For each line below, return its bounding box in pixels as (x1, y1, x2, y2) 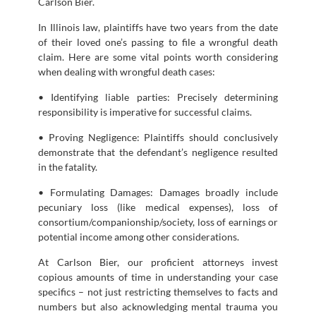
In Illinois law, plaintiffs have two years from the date (38, 20, 278, 33)
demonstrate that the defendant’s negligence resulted (38, 145, 278, 158)
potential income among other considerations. (38, 230, 239, 243)
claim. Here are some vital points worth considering (38, 50, 278, 63)
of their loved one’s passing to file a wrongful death (38, 35, 278, 48)
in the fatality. (38, 160, 97, 173)
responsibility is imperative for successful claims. (38, 105, 252, 118)
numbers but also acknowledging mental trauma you (38, 300, 278, 312)
